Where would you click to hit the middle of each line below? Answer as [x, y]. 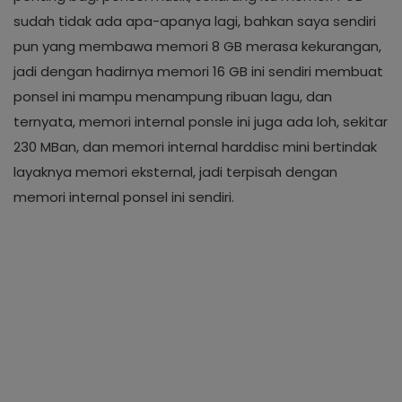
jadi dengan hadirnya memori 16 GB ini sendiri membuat [198, 71]
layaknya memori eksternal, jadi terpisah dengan [175, 172]
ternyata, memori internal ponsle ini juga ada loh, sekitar [201, 122]
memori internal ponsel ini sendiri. [124, 197]
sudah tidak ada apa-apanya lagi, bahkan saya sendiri [195, 21]
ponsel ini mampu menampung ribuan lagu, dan [173, 96]
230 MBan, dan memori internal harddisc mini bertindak [195, 147]
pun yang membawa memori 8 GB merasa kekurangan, [197, 46]
